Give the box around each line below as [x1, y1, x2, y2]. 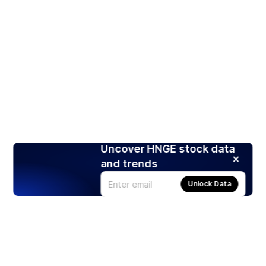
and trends [100, 157, 158, 170]
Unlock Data [188, 179, 232, 189]
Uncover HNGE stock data [100, 142, 235, 156]
